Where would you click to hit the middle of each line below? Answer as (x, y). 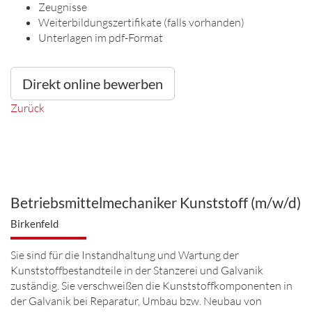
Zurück (28, 108)
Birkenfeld (34, 224)
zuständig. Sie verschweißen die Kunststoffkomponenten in (151, 286)
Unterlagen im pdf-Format (101, 38)
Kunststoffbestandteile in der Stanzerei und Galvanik (137, 270)
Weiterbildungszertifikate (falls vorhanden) (141, 22)
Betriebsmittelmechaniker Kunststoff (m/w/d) (156, 202)
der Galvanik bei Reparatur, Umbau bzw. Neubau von (136, 301)
